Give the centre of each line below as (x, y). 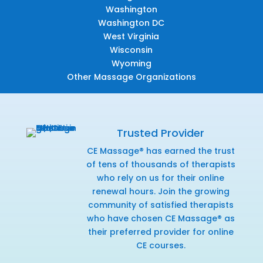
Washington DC (131, 23)
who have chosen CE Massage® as (161, 218)
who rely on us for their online (161, 178)
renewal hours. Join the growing (161, 191)
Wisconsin (131, 50)
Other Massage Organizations (131, 77)
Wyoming (131, 63)
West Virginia (131, 36)
